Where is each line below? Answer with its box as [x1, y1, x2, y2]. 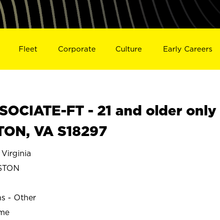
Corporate [57, 44, 96, 53]
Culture [115, 44, 142, 53]
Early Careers [163, 44, 213, 53]
